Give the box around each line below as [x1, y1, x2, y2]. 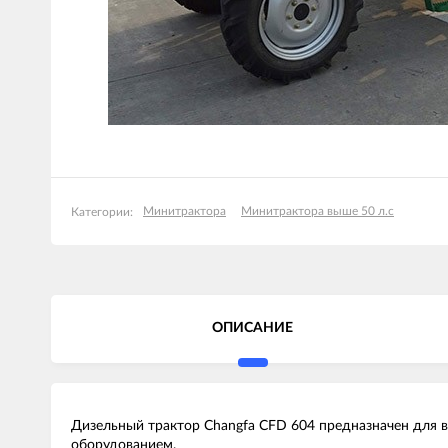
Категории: [71, 205, 133, 218]
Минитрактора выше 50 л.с [241, 205, 394, 217]
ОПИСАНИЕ [212, 321, 294, 335]
